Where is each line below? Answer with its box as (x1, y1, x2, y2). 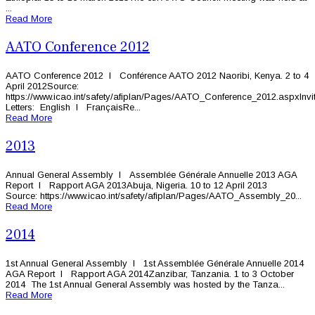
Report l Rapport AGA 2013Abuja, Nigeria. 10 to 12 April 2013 (6, 180, 273, 191)
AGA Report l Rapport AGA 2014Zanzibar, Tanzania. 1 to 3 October (6, 269, 294, 280)
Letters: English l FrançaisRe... (6, 102, 141, 113)
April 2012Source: (6, 81, 79, 92)
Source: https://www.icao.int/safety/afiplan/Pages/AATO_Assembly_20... (6, 191, 302, 202)
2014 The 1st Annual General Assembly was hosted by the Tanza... (6, 279, 285, 290)
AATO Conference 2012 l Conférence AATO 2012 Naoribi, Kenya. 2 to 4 (6, 70, 309, 82)
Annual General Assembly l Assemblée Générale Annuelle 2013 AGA (6, 169, 297, 181)
